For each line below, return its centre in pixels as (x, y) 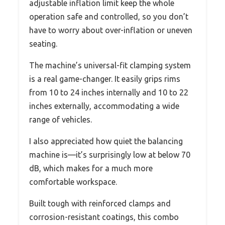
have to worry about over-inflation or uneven (111, 30)
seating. (43, 43)
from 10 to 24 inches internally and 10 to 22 (109, 92)
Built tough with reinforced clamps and (100, 203)
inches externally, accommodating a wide (104, 106)
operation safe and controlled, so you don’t (109, 16)
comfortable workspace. (73, 182)
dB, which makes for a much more (91, 168)
